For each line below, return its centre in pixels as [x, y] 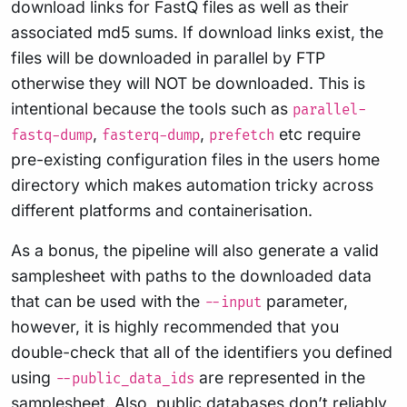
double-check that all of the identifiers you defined [202, 352]
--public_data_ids [125, 379]
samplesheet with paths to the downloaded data [191, 275]
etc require [318, 134]
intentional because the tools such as [152, 108]
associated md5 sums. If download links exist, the [197, 32]
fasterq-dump [151, 135]
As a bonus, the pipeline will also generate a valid [195, 250]
